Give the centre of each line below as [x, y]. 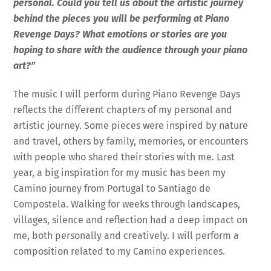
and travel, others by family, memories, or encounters [131, 142]
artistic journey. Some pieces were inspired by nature [131, 126]
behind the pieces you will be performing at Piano [122, 19]
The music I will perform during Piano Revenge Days [127, 94]
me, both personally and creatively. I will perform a [126, 236]
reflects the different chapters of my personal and [123, 110]
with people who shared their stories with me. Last [124, 157]
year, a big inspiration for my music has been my [120, 173]
